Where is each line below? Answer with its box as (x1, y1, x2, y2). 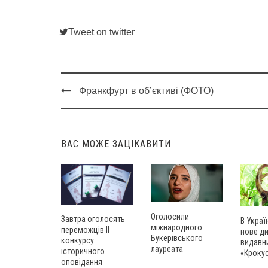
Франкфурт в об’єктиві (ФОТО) (79, 86, 214, 96)
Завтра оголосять (61, 214, 125, 224)
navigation (61, 112, 120, 130)
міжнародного (151, 223, 202, 233)
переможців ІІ (61, 224, 109, 234)
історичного (61, 246, 105, 256)
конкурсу (61, 235, 94, 245)
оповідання (61, 257, 102, 267)
